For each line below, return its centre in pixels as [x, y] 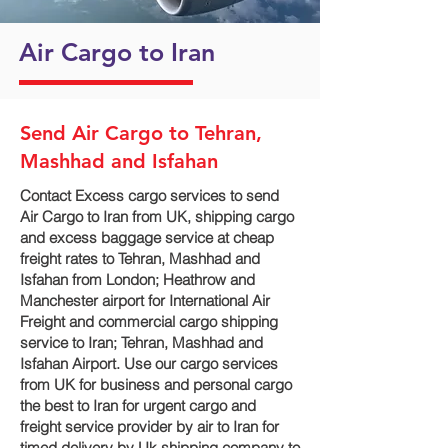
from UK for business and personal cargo [156, 384]
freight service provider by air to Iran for [149, 426]
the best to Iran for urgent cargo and [138, 405]
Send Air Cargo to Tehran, [141, 133]
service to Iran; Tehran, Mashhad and [141, 342]
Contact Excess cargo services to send [149, 195]
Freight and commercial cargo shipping [149, 321]
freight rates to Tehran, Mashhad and [140, 258]
